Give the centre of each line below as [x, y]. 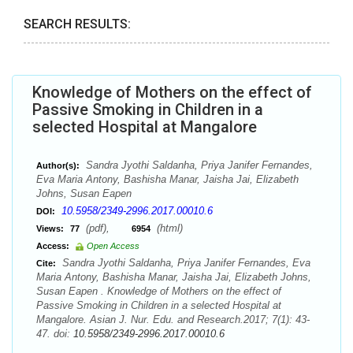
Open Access [113, 246]
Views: [50, 229]
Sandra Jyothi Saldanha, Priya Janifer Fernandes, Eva [185, 263]
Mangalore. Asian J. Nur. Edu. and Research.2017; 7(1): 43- [173, 320]
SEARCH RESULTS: [77, 24]
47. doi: [55, 334]
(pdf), [107, 228]
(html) [168, 228]
